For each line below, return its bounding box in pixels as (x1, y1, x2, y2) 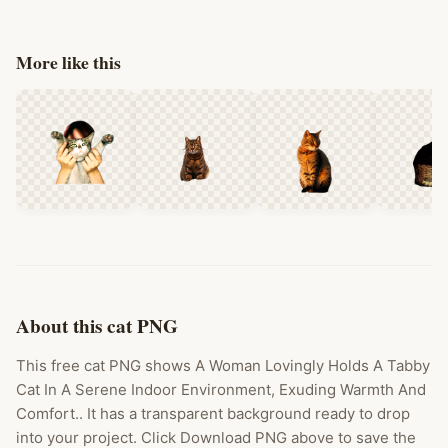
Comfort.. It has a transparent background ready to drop (16, 404, 410, 423)
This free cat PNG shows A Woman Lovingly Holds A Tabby (16, 356, 430, 375)
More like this (16, 49, 121, 75)
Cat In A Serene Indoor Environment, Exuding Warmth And (16, 380, 426, 399)
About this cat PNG (16, 312, 178, 340)
